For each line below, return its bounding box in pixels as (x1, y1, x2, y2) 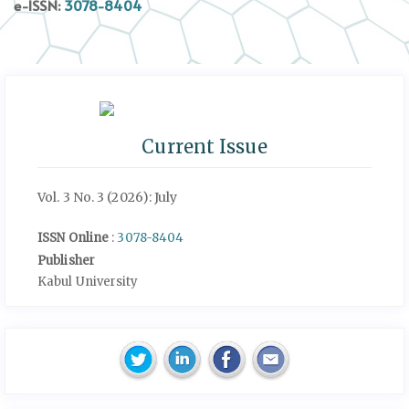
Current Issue (142, 134, 267, 158)
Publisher (37, 253, 95, 269)
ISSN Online (37, 230, 112, 246)
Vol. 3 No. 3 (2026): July (37, 189, 178, 206)
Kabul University (37, 274, 139, 290)
